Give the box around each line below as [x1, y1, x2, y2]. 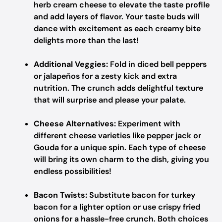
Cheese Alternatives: [34, 118, 116, 129]
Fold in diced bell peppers [108, 59, 207, 69]
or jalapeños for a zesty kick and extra [34, 71, 177, 81]
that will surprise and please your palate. [34, 95, 186, 105]
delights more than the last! [34, 35, 139, 46]
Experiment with [116, 118, 180, 129]
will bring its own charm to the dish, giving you [34, 154, 209, 165]
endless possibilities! [34, 166, 111, 176]
